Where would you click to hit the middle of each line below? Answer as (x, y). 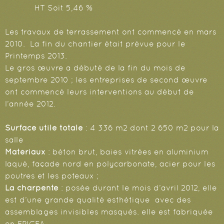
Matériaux (25, 152)
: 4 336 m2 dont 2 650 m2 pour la (151, 128)
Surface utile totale (44, 128)
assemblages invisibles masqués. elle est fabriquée (109, 212)
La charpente (32, 188)
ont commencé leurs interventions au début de (99, 92)
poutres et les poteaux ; (52, 176)
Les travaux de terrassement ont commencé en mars (111, 32)
